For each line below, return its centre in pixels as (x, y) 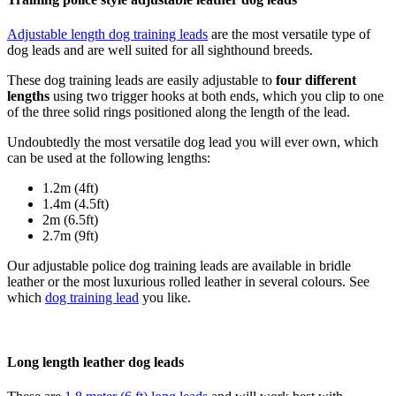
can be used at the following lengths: (109, 157)
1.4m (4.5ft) (76, 203)
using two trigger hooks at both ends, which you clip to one (217, 95)
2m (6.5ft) (70, 219)
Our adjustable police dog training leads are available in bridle (179, 265)
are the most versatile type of (289, 34)
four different (316, 80)
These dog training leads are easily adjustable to (141, 80)
